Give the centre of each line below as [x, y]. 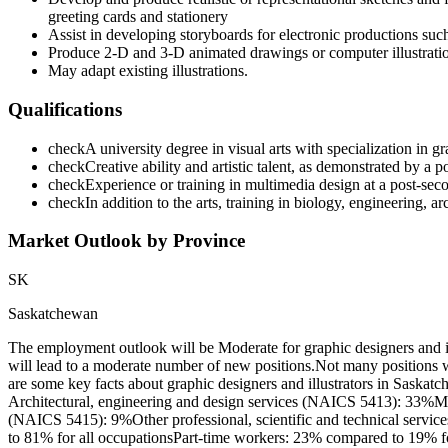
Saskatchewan [53, 314]
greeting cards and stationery [138, 17]
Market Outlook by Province [126, 241]
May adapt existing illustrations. [148, 71]
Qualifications [65, 109]
